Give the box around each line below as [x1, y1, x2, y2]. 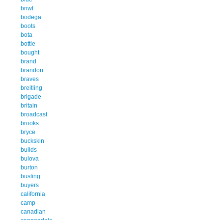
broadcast [21, 110, 47, 118]
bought [21, 49, 39, 56]
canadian [21, 208, 46, 215]
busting [21, 172, 40, 180]
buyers [21, 181, 39, 189]
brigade [21, 93, 41, 100]
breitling [21, 84, 42, 91]
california [21, 190, 45, 197]
